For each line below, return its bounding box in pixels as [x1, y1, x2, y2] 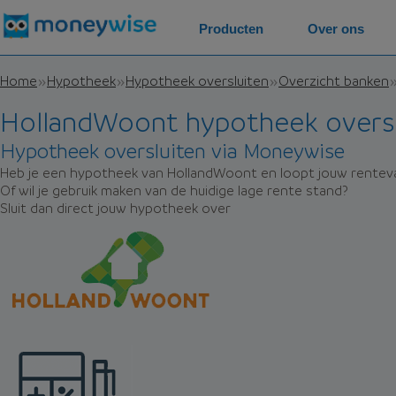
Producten [199, 22, 263, 36]
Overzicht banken [278, 71, 389, 89]
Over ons [308, 22, 364, 36]
